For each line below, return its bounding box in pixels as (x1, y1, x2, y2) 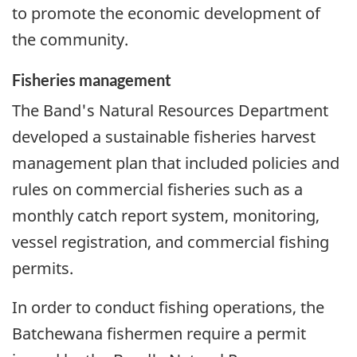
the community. (12, 28, 128, 50)
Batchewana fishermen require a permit (12, 323, 306, 345)
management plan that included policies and (12, 152, 339, 175)
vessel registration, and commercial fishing (12, 231, 329, 253)
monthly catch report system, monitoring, (12, 205, 320, 227)
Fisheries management (12, 69, 171, 89)
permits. (12, 257, 73, 280)
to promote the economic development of (12, 2, 320, 24)
